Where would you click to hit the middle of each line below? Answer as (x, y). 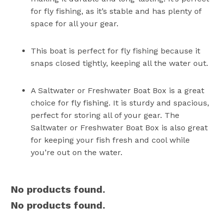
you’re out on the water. (77, 152)
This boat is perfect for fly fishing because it (116, 51)
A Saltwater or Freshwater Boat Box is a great (118, 90)
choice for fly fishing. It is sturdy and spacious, (120, 103)
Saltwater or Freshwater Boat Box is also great (119, 127)
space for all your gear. (75, 23)
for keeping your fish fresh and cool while (111, 140)
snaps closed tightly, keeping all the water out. (120, 63)
